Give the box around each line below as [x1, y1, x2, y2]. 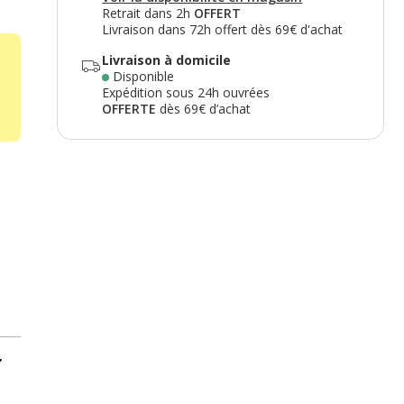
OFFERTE [102, 100, 161, 117]
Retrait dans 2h [102, 5, 195, 22]
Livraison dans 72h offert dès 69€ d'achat [102, 21, 344, 38]
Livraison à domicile [102, 51, 232, 69]
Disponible [113, 68, 175, 85]
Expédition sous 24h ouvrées [102, 84, 271, 101]
